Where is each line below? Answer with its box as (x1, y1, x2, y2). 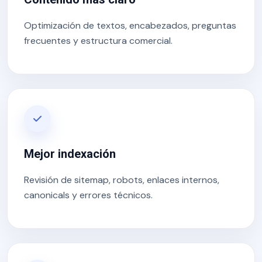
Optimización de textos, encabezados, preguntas (24, 19, 236, 32)
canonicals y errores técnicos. (24, 189, 153, 201)
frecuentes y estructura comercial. (24, 35, 173, 47)
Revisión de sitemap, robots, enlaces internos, (24, 174, 219, 186)
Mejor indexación (24, 147, 116, 161)
